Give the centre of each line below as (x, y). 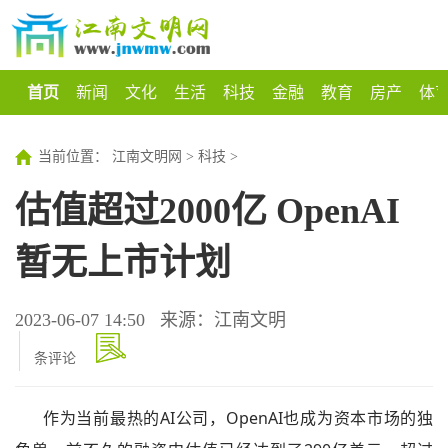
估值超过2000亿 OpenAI (207, 211)
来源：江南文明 (223, 320)
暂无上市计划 (123, 263)
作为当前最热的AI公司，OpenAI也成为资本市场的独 (238, 418)
